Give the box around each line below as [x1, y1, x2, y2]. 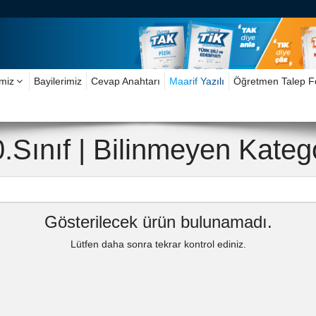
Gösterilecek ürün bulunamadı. [44, 212, 272, 231]
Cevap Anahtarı [91, 75, 160, 87]
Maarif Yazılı [169, 75, 224, 87]
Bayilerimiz [34, 75, 82, 87]
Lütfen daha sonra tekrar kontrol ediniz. [70, 238, 246, 250]
